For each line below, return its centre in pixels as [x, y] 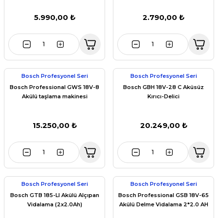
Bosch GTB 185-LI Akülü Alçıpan [54, 195]
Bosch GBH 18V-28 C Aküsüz [163, 87]
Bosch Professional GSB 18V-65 [163, 195]
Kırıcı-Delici [163, 96]
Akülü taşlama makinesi [54, 96]
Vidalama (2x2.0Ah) [54, 204]
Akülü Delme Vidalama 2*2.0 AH [163, 204]
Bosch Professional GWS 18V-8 [54, 87]
